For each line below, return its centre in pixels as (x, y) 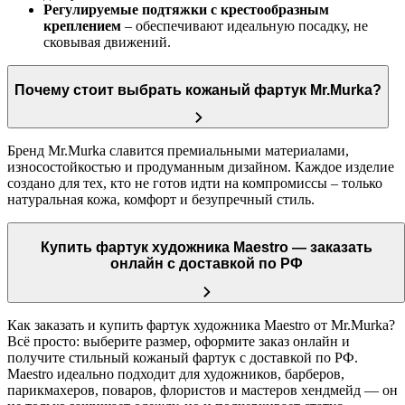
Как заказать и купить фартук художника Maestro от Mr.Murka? (201, 325)
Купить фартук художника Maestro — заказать (206, 247)
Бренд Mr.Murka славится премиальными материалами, (178, 151)
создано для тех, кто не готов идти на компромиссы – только (195, 184)
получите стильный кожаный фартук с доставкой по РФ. (183, 357)
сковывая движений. (107, 42)
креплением (82, 26)
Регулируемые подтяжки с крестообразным (186, 10)
